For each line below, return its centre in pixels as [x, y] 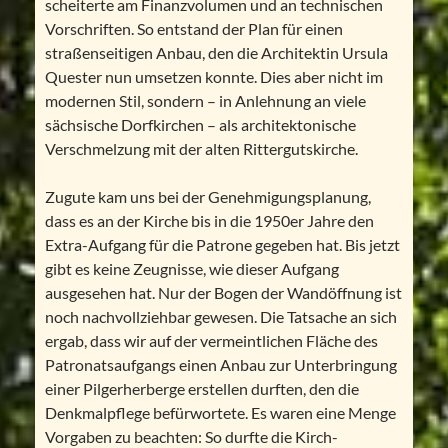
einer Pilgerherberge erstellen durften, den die [201, 389]
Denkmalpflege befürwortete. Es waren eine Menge [220, 413]
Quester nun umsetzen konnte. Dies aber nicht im [213, 77]
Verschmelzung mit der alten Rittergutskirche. [201, 149]
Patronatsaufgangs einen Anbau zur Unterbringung [220, 365]
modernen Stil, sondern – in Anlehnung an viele [205, 101]
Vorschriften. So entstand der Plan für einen [193, 29]
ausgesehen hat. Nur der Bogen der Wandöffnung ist [223, 293]
